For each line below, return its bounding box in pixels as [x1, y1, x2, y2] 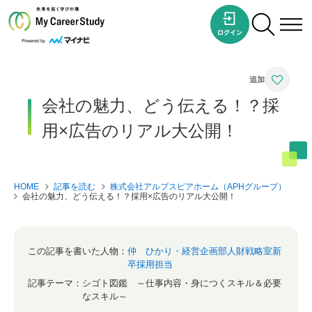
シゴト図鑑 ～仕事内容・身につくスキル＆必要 [82, 277, 281, 288]
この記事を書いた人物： [28, 245, 127, 256]
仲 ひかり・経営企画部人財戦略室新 [127, 245, 281, 256]
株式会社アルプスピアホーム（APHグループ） [110, 181, 286, 192]
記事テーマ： [28, 277, 82, 288]
